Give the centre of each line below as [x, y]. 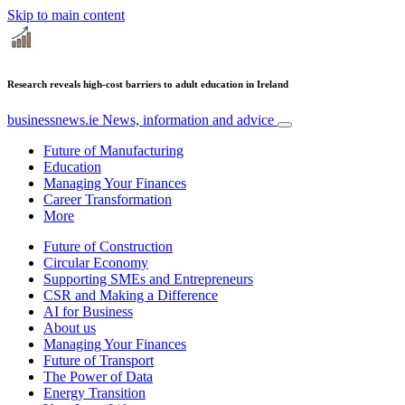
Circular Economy [96, 262]
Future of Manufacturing [113, 150]
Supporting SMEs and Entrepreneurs [148, 278]
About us [70, 327]
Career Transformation [108, 199]
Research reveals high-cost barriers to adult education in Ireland [148, 84]
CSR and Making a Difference [131, 295]
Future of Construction [108, 246]
